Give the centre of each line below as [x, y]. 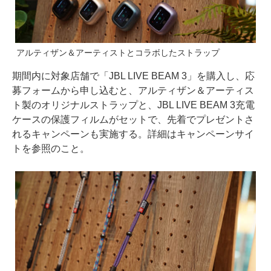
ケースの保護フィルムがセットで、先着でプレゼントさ [133, 119]
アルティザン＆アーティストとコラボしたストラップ [118, 52]
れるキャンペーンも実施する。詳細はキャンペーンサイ [133, 134]
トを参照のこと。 [51, 148]
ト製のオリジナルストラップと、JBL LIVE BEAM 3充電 [133, 105]
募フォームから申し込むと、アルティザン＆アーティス [133, 90]
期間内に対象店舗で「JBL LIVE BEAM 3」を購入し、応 [133, 76]
